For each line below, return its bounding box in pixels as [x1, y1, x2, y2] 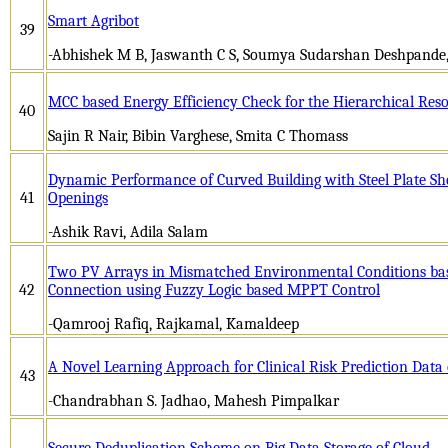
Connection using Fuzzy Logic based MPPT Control [48, 280, 380, 299]
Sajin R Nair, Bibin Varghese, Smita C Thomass [48, 126, 348, 145]
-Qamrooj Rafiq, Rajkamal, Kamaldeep [48, 314, 299, 333]
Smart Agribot [48, 11, 139, 30]
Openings [48, 188, 108, 207]
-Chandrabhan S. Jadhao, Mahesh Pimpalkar [48, 391, 339, 410]
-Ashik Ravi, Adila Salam [48, 222, 208, 241]
